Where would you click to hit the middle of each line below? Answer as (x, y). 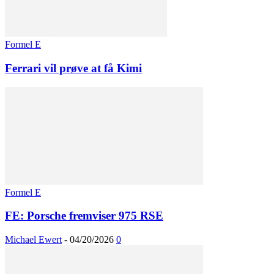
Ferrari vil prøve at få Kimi (73, 68)
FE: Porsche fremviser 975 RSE (84, 216)
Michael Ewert (33, 240)
